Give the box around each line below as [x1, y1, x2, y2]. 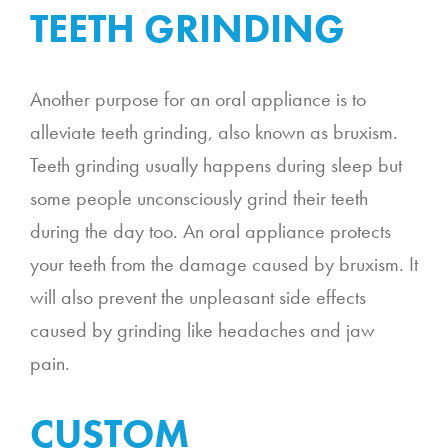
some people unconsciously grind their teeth [30, 184, 368, 211]
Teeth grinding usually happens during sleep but [30, 151, 402, 178]
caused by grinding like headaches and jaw [30, 316, 375, 343]
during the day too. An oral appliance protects [30, 217, 391, 244]
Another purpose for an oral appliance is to [30, 85, 366, 112]
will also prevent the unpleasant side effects [30, 283, 366, 310]
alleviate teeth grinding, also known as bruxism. [30, 118, 398, 145]
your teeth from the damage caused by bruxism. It [30, 250, 418, 277]
